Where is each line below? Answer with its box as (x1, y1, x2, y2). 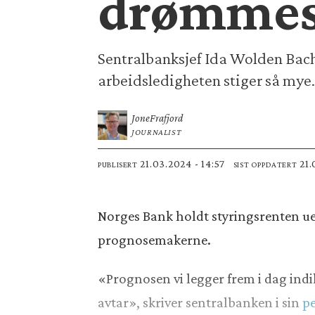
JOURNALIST (131, 127, 181, 137)
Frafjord (150, 111, 184, 124)
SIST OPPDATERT (233, 160, 297, 170)
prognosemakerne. (98, 232, 212, 248)
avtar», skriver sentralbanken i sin (98, 294, 303, 310)
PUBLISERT (98, 160, 138, 170)
